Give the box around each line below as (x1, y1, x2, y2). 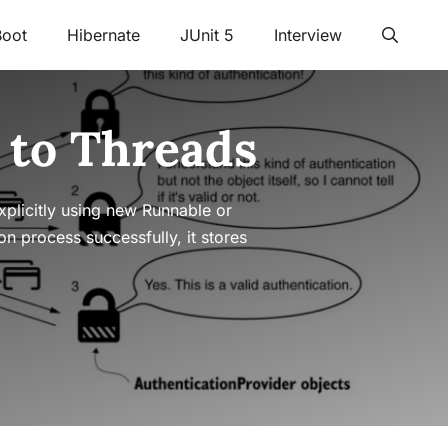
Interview (274, 25, 342, 45)
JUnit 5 (180, 25, 234, 45)
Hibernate (67, 25, 140, 45)
